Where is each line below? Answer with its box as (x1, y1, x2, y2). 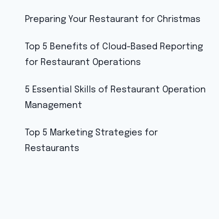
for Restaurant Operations (25, 58, 141, 67)
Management (25, 101, 82, 110)
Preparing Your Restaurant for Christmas (25, 15, 200, 24)
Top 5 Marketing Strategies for (25, 128, 158, 137)
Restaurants (25, 144, 79, 153)
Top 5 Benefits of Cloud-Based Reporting (25, 42, 203, 51)
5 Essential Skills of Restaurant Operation (25, 85, 206, 94)
